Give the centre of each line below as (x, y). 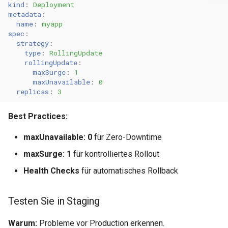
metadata (25, 14)
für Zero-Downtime (127, 137)
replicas (33, 91)
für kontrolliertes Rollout (115, 154)
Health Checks (51, 171)
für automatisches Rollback (129, 171)
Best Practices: (38, 116)
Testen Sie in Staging (54, 201)
